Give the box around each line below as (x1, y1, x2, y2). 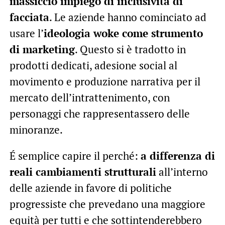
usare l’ (9, 26, 44, 40)
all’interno (156, 164, 208, 179)
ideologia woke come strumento (43, 26, 203, 40)
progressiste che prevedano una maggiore (9, 196, 205, 211)
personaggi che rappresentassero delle (9, 106, 190, 121)
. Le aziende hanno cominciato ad (49, 10, 206, 24)
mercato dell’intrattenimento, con (9, 90, 170, 104)
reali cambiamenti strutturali (9, 164, 156, 179)
